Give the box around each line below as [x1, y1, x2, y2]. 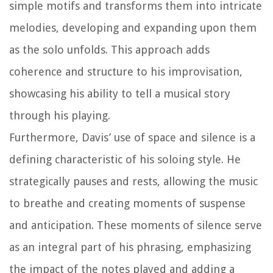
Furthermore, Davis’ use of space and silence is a [9, 131, 255, 144]
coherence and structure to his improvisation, [9, 65, 243, 79]
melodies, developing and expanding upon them [9, 21, 257, 35]
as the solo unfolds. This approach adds [9, 43, 210, 57]
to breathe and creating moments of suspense [9, 197, 246, 210]
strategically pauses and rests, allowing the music [9, 175, 258, 188]
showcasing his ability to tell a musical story [9, 87, 230, 101]
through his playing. [9, 109, 110, 122]
